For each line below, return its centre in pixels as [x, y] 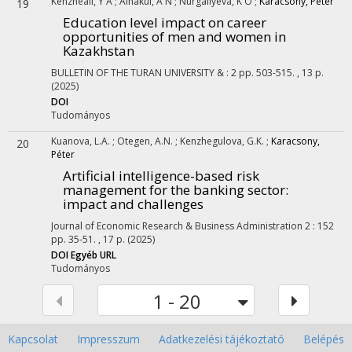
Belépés [324, 339]
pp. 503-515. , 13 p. [281, 73]
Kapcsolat [33, 339]
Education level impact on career [165, 22]
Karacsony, [295, 141]
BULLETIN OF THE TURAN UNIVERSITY [133, 73]
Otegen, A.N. [146, 141]
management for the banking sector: [176, 190]
